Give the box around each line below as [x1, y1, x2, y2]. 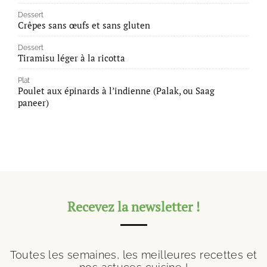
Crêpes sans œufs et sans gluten [18, 19, 150, 32]
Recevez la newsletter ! [67, 198, 200, 216]
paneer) [18, 97, 49, 109]
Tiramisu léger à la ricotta [18, 52, 125, 64]
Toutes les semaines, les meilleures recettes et [10, 248, 257, 261]
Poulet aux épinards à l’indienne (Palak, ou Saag [18, 85, 215, 97]
